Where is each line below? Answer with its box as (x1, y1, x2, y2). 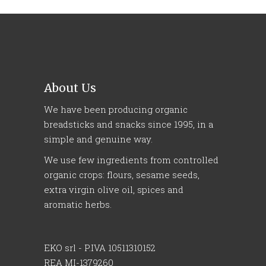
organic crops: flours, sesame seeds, (44, 169, 199, 181)
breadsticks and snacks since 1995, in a (44, 118, 213, 131)
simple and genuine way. (44, 133, 153, 145)
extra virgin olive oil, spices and (44, 183, 183, 196)
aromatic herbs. (44, 198, 112, 211)
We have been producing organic (44, 103, 188, 116)
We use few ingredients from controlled (44, 154, 218, 166)
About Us (44, 81, 96, 96)
